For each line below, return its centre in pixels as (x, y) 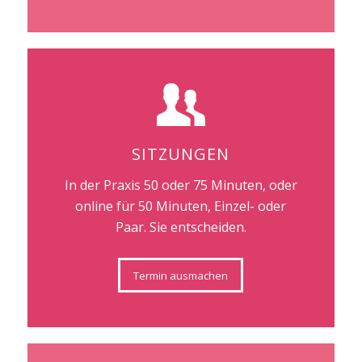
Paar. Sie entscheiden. (181, 227)
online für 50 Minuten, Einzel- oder (181, 206)
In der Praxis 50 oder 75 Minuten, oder (181, 185)
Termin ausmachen (181, 275)
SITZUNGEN (181, 154)
